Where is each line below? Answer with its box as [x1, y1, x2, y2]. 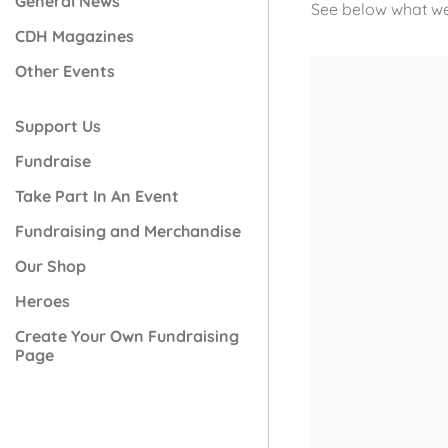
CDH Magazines [15, 25, 134, 46]
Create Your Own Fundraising [15, 325, 239, 346]
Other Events [15, 60, 115, 81]
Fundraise [15, 150, 91, 171]
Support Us [15, 115, 101, 136]
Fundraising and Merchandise [15, 220, 241, 241]
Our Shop [15, 255, 86, 276]
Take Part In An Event [15, 185, 179, 206]
